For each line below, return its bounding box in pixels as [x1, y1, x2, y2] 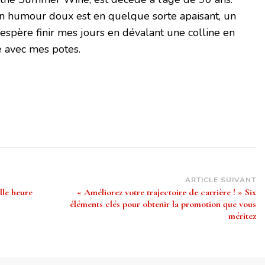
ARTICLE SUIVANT [185, 174, 256, 185]
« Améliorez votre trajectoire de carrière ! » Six [76, 186, 256, 198]
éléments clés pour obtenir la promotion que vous [69, 198, 256, 210]
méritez [228, 209, 256, 222]
